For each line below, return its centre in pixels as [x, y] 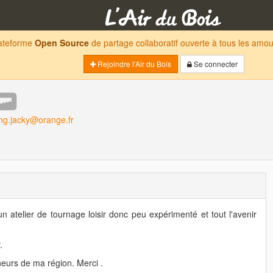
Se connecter [215, 64]
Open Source [62, 43]
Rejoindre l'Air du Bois [133, 64]
